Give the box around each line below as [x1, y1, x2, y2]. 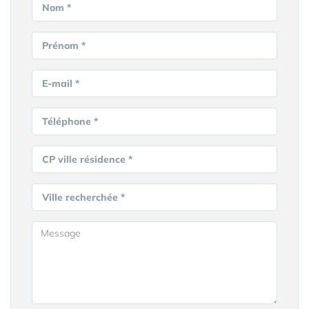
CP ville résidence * [42, 153, 132, 166]
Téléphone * [42, 115, 98, 128]
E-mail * [42, 77, 79, 90]
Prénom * [42, 39, 86, 52]
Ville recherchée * [42, 191, 125, 203]
